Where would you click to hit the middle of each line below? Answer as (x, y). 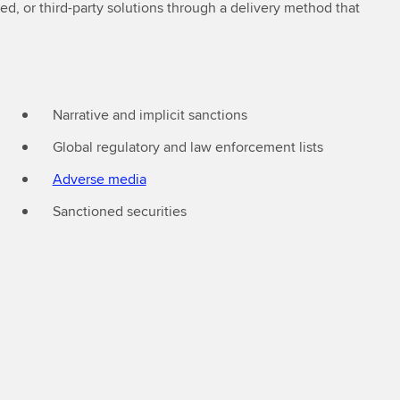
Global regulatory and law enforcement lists (187, 147)
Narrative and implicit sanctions (150, 115)
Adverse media (99, 179)
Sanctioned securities (119, 211)
